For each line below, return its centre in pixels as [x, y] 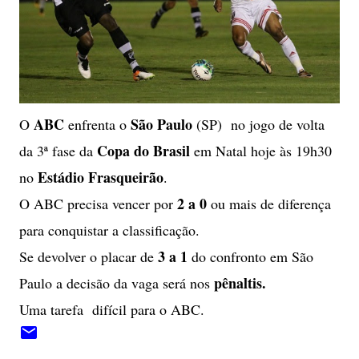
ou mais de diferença [269, 203]
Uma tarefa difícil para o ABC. [112, 309]
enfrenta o [97, 124]
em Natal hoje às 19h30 [261, 150]
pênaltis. [240, 282]
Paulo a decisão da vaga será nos [117, 282]
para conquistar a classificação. [109, 230]
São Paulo [161, 124]
